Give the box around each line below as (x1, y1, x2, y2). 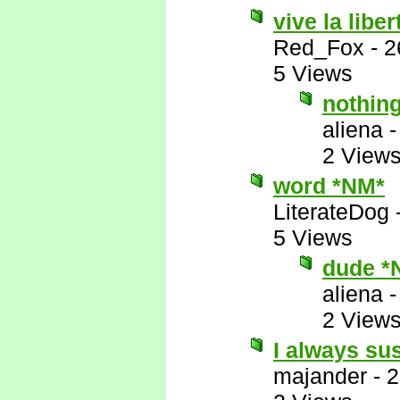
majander (273, 363, 367, 388)
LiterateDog (273, 199, 389, 224)
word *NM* (273, 173, 385, 198)
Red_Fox (273, 35, 364, 60)
